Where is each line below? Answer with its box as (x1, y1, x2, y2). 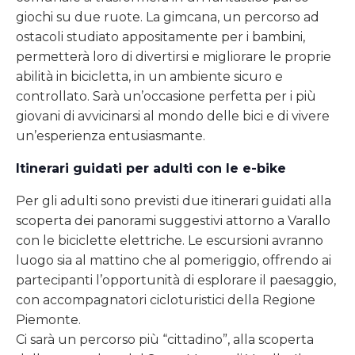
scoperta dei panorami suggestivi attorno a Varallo (16, 213, 330, 229)
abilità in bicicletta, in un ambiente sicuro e (16, 69, 283, 85)
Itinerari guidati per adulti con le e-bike (16, 161, 286, 177)
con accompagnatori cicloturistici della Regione (16, 292, 315, 308)
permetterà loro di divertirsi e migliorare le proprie (16, 49, 331, 65)
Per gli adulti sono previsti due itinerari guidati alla (16, 193, 331, 209)
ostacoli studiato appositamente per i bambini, (16, 29, 305, 45)
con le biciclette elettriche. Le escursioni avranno (16, 233, 323, 249)
